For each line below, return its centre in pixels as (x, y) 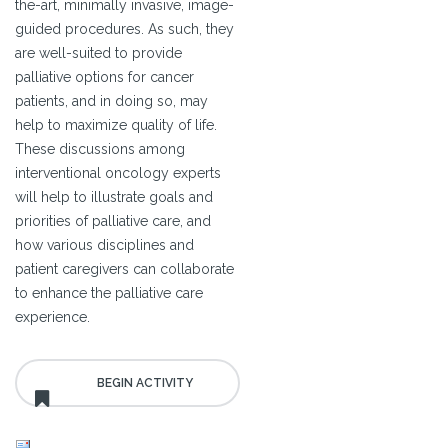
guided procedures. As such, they (124, 29)
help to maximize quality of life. (116, 125)
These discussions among (100, 149)
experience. (52, 317)
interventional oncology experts (118, 173)
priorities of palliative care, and (113, 221)
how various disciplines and (104, 245)
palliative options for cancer (104, 77)
